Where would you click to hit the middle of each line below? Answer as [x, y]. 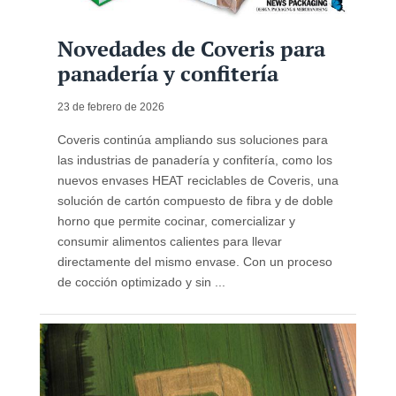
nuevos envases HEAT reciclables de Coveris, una [198, 181]
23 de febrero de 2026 [110, 107]
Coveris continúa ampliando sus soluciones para [192, 140]
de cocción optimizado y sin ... [141, 282]
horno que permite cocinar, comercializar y [176, 221]
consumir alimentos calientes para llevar [169, 242]
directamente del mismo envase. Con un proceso [194, 262]
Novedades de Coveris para [191, 49]
